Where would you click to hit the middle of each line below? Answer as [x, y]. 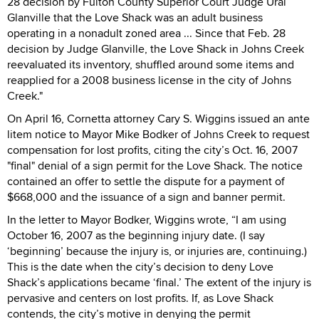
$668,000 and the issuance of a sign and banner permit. [146, 197]
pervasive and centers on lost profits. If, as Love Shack [140, 298]
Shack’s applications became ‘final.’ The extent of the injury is [159, 282]
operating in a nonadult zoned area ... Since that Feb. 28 [146, 33]
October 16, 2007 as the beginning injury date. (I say [136, 235]
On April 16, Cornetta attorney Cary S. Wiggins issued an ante [158, 118]
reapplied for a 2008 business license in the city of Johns [149, 80]
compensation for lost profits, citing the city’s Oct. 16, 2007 [152, 150]
